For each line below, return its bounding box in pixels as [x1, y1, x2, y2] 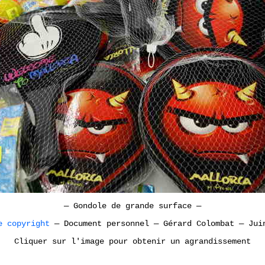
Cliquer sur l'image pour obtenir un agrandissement [14, 236, 251, 246]
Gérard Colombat [159, 218, 239, 228]
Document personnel [59, 218, 154, 228]
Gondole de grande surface [69, 201, 196, 211]
